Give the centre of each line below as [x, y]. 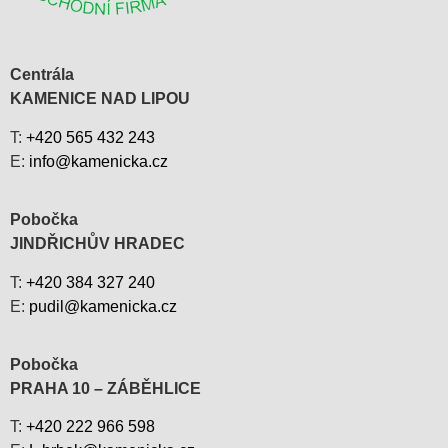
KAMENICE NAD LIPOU [100, 99]
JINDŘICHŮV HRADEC [97, 244]
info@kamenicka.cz [98, 161]
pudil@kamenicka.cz [103, 306]
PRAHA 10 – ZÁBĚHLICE [105, 389]
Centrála [42, 75]
